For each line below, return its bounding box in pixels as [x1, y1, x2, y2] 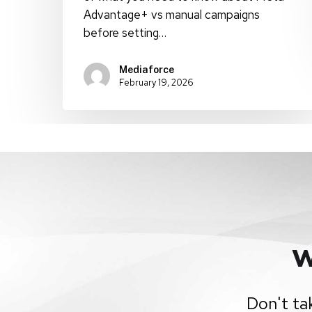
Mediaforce [119, 63, 174, 75]
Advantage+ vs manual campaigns [84, 6, 260, 22]
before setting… [84, 24, 166, 40]
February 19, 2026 [119, 76, 194, 88]
